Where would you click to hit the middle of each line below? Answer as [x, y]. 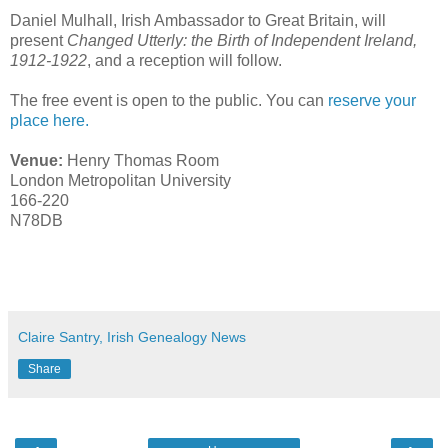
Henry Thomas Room [141, 160]
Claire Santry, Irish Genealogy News [132, 336]
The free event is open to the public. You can [169, 100]
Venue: [36, 160]
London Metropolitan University [120, 180]
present [38, 40]
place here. [49, 120]
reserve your [372, 100]
